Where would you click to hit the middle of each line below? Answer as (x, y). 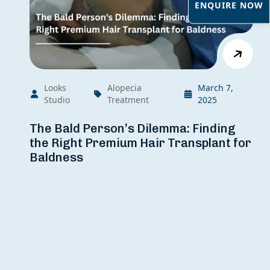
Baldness (57, 158)
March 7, (215, 88)
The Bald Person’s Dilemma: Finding (133, 129)
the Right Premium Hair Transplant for (141, 143)
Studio (57, 100)
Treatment (128, 100)
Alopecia (124, 88)
